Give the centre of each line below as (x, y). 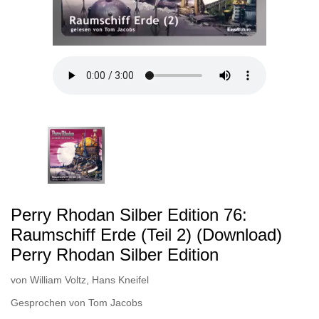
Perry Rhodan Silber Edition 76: (129, 215)
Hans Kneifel (119, 280)
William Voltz (58, 280)
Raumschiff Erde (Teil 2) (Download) (146, 235)
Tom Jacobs (115, 303)
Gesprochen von (49, 303)
